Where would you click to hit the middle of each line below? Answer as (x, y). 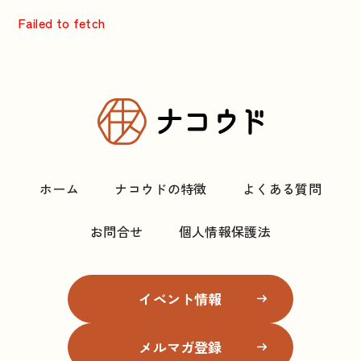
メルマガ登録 (180, 346)
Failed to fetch (62, 23)
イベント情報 (180, 298)
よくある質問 (282, 188)
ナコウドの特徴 (161, 188)
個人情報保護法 (224, 231)
